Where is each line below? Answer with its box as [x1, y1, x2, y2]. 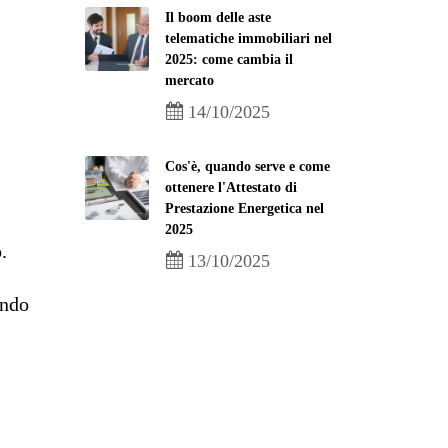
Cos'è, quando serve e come [165, 159, 330, 174]
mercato [165, 73, 214, 88]
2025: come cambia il [165, 52, 293, 67]
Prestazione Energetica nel [165, 201, 324, 216]
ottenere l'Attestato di [165, 180, 297, 195]
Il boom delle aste [165, 10, 271, 25]
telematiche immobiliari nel [165, 31, 332, 46]
